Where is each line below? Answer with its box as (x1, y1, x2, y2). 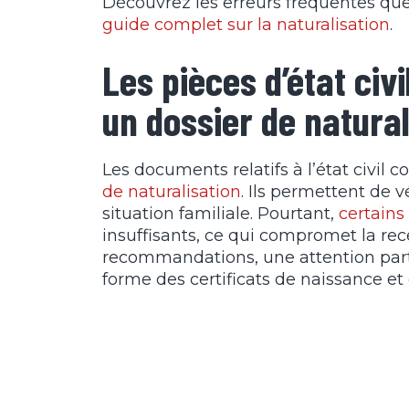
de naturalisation (102, 181, 241, 202)
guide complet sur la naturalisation (102, 14, 390, 35)
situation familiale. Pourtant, (102, 203, 339, 224)
